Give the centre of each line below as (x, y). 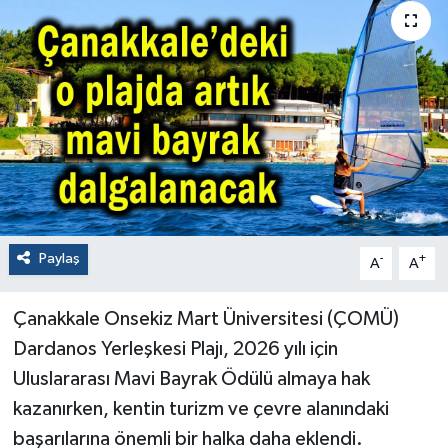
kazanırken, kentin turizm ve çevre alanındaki (200, 409)
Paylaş (59, 259)
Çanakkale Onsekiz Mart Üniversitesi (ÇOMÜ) (205, 319)
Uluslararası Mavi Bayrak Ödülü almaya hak (191, 379)
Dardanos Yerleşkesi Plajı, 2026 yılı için (175, 349)
